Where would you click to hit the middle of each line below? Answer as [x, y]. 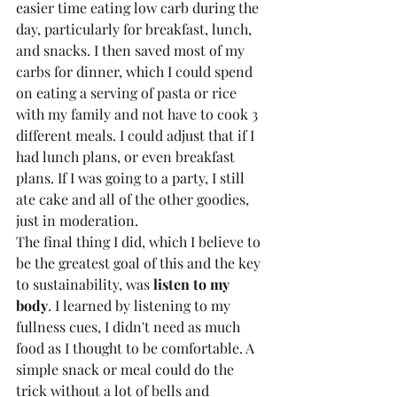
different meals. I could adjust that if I [137, 136]
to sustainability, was [85, 284]
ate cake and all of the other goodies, [134, 199]
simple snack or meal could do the [127, 370]
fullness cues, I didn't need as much [130, 327]
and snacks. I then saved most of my [132, 51]
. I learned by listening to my [141, 306]
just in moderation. [79, 221]
